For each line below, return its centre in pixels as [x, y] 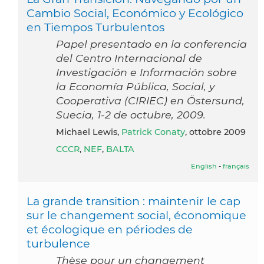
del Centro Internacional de [129, 58]
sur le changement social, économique [136, 215]
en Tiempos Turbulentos [95, 27]
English [204, 166]
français [236, 166]
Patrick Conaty [153, 132]
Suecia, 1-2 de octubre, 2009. [131, 114]
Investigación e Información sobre [146, 72]
